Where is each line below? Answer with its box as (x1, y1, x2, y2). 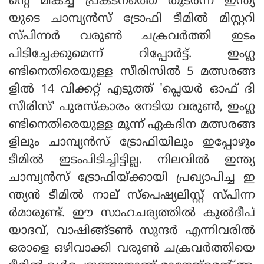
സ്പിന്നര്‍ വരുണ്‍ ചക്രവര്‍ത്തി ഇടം (9, 29, 255, 44)
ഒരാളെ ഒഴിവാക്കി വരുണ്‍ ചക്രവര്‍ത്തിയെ (9, 241, 255, 256)
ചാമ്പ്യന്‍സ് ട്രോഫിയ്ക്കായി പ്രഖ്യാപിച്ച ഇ (9, 170, 255, 186)
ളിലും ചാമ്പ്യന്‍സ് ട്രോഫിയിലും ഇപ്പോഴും (9, 135, 255, 150)
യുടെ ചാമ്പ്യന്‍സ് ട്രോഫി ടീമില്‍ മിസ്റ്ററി (9, 11, 255, 27)
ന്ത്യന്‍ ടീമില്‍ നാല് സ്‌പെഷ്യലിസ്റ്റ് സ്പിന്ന (9, 188, 255, 203)
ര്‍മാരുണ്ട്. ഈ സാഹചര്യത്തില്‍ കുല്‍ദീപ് (9, 206, 255, 221)
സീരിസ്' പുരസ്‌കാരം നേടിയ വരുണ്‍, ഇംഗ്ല (9, 100, 255, 115)
